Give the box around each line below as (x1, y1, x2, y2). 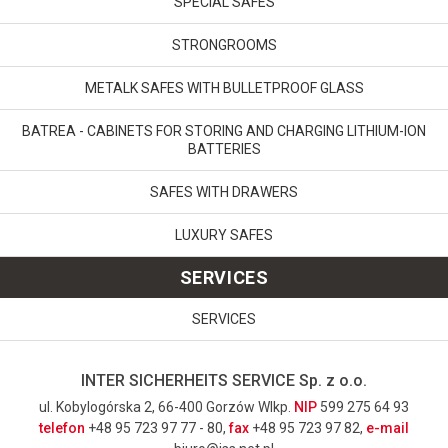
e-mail (366, 420, 409, 436)
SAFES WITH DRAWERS (150, 184, 298, 200)
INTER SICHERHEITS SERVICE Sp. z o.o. (81, 371, 367, 390)
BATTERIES (187, 141, 261, 157)
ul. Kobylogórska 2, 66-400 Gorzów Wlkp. (39, 399, 294, 415)
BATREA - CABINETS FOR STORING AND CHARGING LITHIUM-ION (22, 123, 426, 139)
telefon (39, 420, 85, 436)
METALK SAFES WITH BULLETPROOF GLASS (84, 80, 364, 96)
